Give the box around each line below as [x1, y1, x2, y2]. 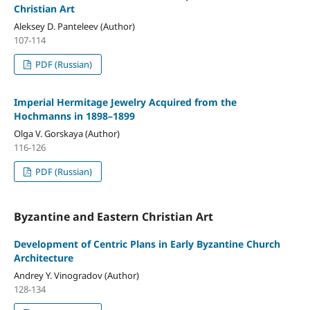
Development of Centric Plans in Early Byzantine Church [13, 237, 280, 250]
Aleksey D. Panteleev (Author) [13, 20, 135, 33]
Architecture [13, 250, 73, 264]
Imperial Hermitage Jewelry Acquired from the [13, 95, 237, 109]
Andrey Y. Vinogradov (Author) [13, 268, 139, 282]
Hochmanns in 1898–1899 [13, 109, 135, 122]
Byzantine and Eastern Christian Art [13, 208, 213, 224]
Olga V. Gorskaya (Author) [13, 127, 120, 140]
